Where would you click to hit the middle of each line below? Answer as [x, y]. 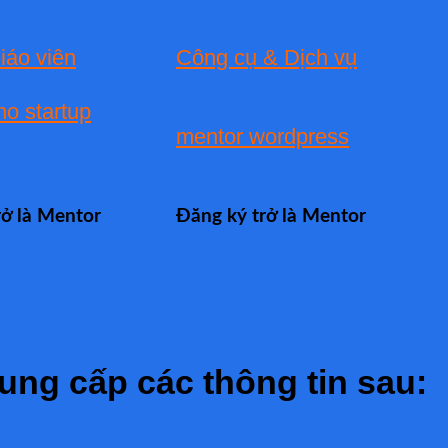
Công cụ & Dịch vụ [266, 57]
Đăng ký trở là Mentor [271, 217]
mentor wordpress [262, 136]
